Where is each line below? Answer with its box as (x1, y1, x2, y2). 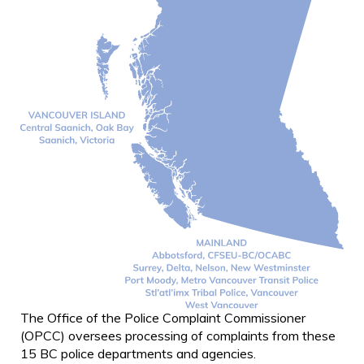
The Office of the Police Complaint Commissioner (20, 310, 305, 327)
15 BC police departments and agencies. (20, 345, 256, 362)
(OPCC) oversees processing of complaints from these (20, 327, 336, 344)
